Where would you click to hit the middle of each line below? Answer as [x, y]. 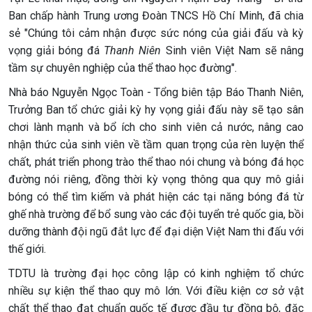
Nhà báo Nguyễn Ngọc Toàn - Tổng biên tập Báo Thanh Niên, [156, 92]
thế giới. [27, 249]
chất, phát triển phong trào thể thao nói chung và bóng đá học [156, 162]
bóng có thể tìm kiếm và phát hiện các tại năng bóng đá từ [156, 197]
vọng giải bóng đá [56, 50]
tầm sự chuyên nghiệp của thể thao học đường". [123, 68]
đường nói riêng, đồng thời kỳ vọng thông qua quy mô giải [156, 179]
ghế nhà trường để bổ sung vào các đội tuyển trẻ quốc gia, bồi [156, 214]
